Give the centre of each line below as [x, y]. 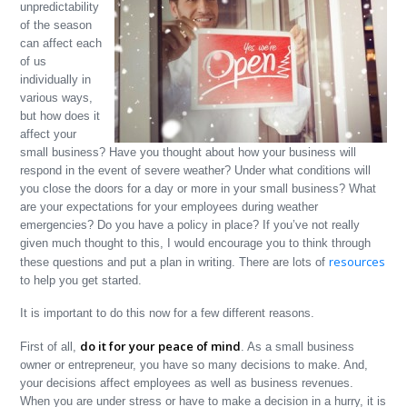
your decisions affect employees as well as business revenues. [187, 383]
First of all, [50, 347]
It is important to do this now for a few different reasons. [168, 313]
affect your [49, 134]
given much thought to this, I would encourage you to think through [196, 243]
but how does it [60, 116]
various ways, [57, 98]
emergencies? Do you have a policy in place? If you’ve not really [190, 225]
